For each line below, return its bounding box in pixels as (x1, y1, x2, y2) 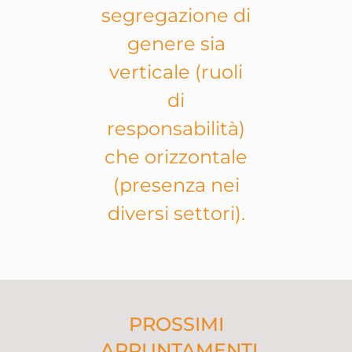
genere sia (126, 31, 225, 55)
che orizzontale (104, 145, 247, 168)
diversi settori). (107, 201, 245, 225)
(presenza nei (112, 173, 240, 196)
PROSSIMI (128, 313, 224, 336)
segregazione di (101, 3, 251, 27)
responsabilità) (107, 116, 245, 140)
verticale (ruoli (109, 60, 243, 83)
